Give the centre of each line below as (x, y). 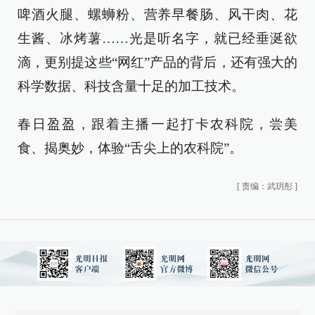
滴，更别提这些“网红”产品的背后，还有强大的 (157, 62)
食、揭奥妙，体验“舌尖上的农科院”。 (130, 148)
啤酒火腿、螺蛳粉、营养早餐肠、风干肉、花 (157, 14)
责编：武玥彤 (267, 186)
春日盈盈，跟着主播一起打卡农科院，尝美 (157, 124)
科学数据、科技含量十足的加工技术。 (131, 86)
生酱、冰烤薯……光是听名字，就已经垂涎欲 (157, 38)
